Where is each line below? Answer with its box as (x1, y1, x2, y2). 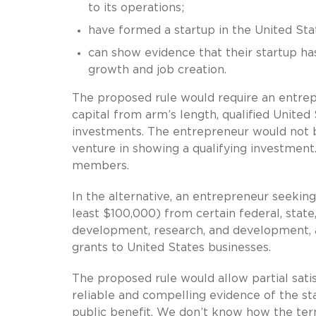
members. (72, 159, 129, 171)
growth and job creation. (87, 63, 226, 75)
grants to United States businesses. (72, 241, 271, 253)
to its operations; (87, 1, 184, 13)
